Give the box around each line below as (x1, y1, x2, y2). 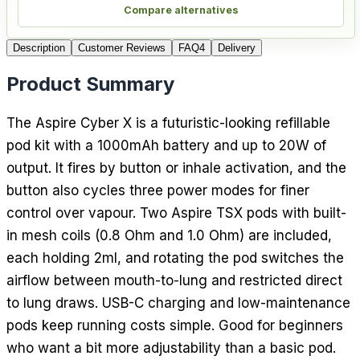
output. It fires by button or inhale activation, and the (6, 159, 346, 176)
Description (13, 41, 65, 54)
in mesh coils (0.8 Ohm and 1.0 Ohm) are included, (6, 227, 332, 243)
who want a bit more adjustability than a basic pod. (6, 339, 336, 356)
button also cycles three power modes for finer (6, 182, 309, 198)
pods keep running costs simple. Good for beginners (6, 317, 343, 333)
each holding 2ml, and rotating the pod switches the (6, 249, 344, 266)
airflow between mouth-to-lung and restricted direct (6, 272, 342, 288)
